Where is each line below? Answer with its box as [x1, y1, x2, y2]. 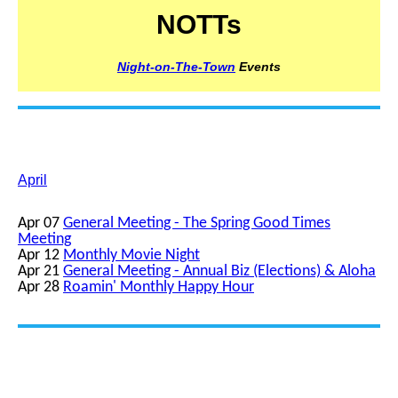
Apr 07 [18, 215, 60, 232]
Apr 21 [18, 263, 60, 280]
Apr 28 [18, 279, 63, 296]
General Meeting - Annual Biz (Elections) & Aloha [63, 263, 376, 280]
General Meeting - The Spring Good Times [63, 215, 330, 232]
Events [235, 59, 281, 74]
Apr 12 [18, 247, 60, 264]
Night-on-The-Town [117, 59, 235, 74]
